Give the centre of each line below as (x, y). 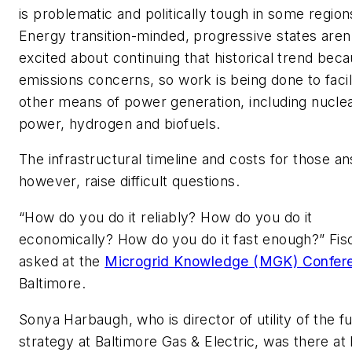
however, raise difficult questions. (129, 181)
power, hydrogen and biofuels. (120, 123)
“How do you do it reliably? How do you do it (166, 217)
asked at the (62, 261)
